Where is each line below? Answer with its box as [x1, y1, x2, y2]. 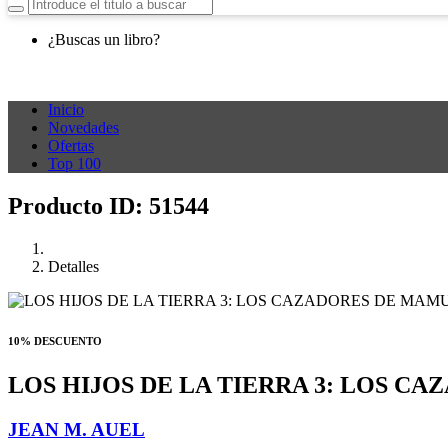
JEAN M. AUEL [8, 419, 145, 440]
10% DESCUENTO [8, 335, 102, 348]
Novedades [48, 119, 119, 137]
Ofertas [48, 137, 94, 155]
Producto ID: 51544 [8, 193, 209, 220]
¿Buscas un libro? [48, 31, 160, 49]
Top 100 [48, 155, 101, 173]
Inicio [48, 101, 84, 119]
